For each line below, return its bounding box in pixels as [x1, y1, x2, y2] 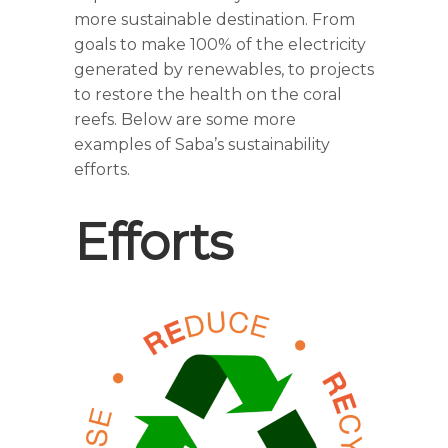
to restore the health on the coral [74, 85, 342, 104]
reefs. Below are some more [74, 110, 296, 129]
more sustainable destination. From [74, 10, 355, 29]
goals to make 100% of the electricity [74, 35, 366, 54]
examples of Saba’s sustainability [74, 135, 330, 154]
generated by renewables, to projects [74, 60, 374, 79]
